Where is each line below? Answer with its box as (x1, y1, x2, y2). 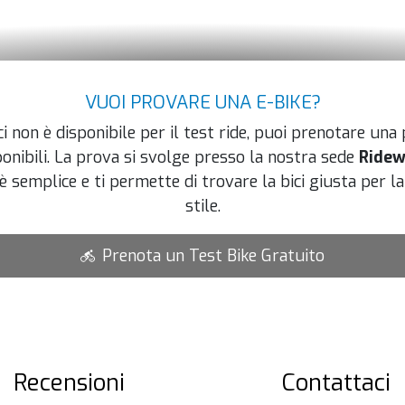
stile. (184, 194, 221, 217)
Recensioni (14, 367, 125, 400)
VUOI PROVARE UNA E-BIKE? (84, 89, 321, 115)
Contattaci (281, 367, 391, 400)
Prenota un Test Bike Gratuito (102, 244, 325, 267)
